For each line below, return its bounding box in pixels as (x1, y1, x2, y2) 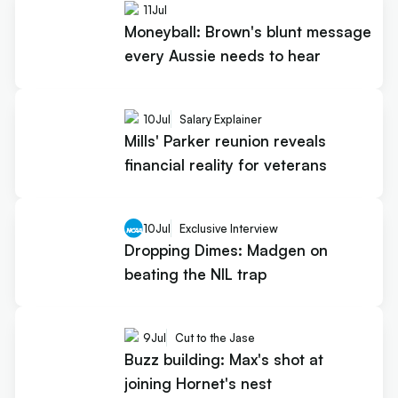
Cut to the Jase (174, 330, 255, 345)
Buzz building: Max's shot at (123, 349, 323, 369)
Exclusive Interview (179, 221, 278, 235)
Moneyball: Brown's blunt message (123, 21, 371, 41)
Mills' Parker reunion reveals (123, 131, 326, 150)
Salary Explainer (179, 112, 262, 127)
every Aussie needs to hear (123, 45, 321, 65)
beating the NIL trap (123, 264, 267, 283)
